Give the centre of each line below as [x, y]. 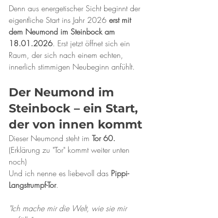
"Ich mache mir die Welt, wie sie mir [69, 208]
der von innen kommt [75, 124]
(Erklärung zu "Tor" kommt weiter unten [70, 150]
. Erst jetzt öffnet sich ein [92, 43]
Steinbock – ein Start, [75, 108]
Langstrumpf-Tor [32, 185]
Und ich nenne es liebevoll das [60, 173]
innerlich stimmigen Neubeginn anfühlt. [72, 67]
